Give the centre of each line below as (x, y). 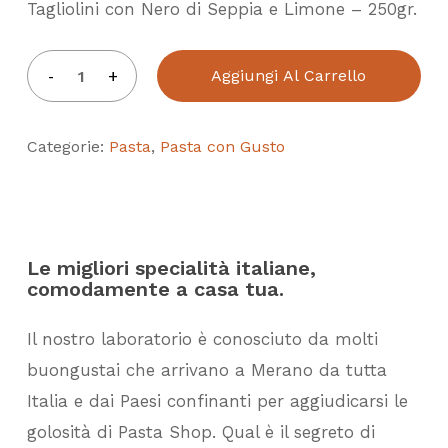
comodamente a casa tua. (156, 289)
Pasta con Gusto (222, 147)
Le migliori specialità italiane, (172, 268)
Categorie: (67, 147)
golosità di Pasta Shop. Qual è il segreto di (201, 432)
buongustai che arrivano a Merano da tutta (207, 370)
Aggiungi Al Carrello (289, 76)
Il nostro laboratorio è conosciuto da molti (203, 339)
